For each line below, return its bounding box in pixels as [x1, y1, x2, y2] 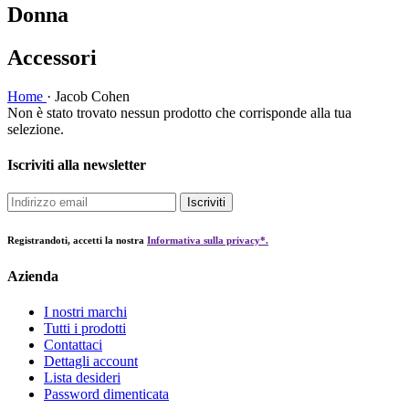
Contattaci [44, 337, 102, 353]
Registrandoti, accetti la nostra [7, 235, 147, 246]
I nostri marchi [44, 304, 127, 320]
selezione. [7, 121, 64, 137]
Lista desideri [44, 370, 121, 386]
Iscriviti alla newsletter [7, 156, 146, 173]
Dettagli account [44, 353, 138, 370]
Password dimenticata [44, 386, 169, 403]
